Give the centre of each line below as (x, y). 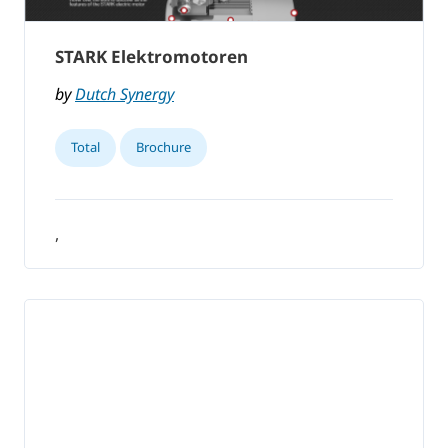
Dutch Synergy (124, 94)
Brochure (163, 147)
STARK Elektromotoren (151, 57)
